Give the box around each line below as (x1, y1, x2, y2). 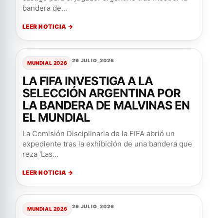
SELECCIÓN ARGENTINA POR (22, 86, 181, 100)
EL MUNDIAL (22, 110, 91, 125)
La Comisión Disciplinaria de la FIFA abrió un (22, 129, 175, 138)
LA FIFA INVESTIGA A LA (22, 74, 153, 88)
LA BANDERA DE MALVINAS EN (22, 98, 190, 112)
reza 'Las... (22, 149, 58, 159)
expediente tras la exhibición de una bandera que (22, 139, 192, 148)
